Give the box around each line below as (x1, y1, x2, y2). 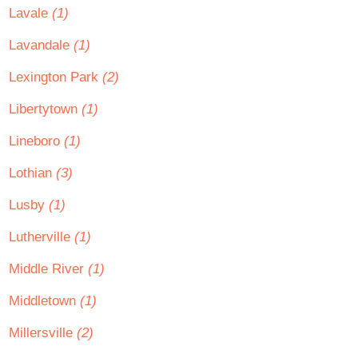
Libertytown (9, 101, 82, 117)
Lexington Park (9, 70, 102, 85)
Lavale (9, 6, 52, 21)
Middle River (9, 261, 88, 276)
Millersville (9, 325, 77, 340)
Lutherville (9, 229, 74, 245)
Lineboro (9, 133, 64, 149)
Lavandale (9, 38, 74, 53)
